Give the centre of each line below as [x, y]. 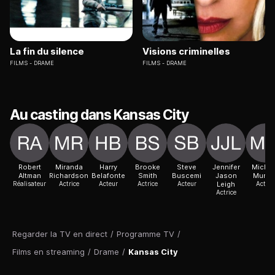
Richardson [69, 176]
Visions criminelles [186, 52]
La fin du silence [47, 52]
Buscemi [187, 176]
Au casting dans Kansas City [99, 115]
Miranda [69, 167]
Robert [29, 167]
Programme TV [145, 234]
